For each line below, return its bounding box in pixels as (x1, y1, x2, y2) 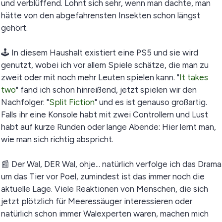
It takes (179, 72, 208, 82)
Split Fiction (49, 97, 95, 107)
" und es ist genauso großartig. (94, 97, 207, 107)
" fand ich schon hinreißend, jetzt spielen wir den (15, 85, 197, 95)
